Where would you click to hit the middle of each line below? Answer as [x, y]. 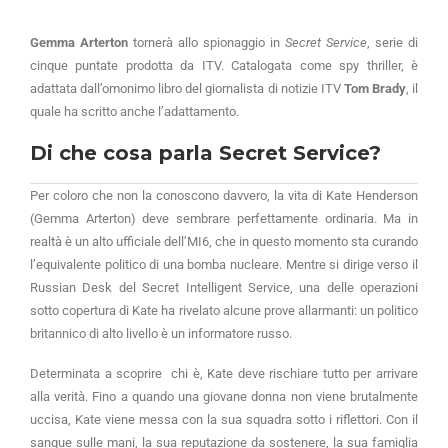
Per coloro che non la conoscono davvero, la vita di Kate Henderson [224, 195]
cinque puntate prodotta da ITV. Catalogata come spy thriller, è [224, 65]
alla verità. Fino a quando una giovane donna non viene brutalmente [224, 396]
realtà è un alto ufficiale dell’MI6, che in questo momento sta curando [224, 241]
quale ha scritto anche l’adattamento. [136, 111]
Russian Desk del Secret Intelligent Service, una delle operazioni [224, 287]
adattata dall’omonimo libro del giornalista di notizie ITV [187, 88]
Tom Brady [374, 88]
